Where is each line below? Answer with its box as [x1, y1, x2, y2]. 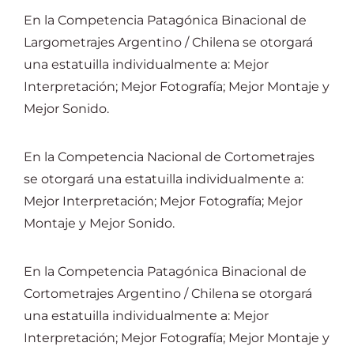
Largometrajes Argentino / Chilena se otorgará [24, 35, 313, 50]
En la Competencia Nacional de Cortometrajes [24, 149, 314, 164]
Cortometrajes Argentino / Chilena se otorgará [24, 286, 312, 301]
